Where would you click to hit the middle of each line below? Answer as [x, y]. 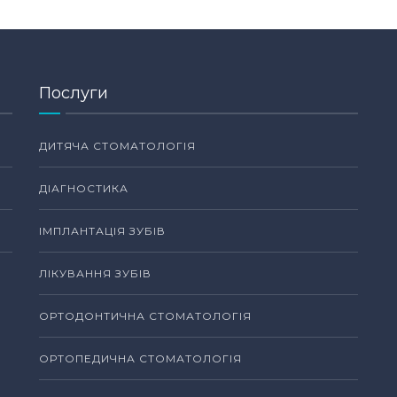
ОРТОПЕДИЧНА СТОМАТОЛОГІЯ [140, 358]
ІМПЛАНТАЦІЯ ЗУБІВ [102, 231]
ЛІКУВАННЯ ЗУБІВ [95, 273]
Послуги [74, 93]
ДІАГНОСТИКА [84, 188]
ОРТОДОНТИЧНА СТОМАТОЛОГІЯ [145, 316]
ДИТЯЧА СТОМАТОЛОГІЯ [117, 146]
